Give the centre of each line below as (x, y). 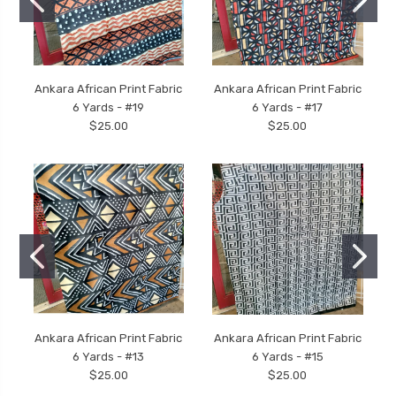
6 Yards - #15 (287, 356)
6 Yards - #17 (288, 107)
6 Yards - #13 (109, 356)
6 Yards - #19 (109, 107)
